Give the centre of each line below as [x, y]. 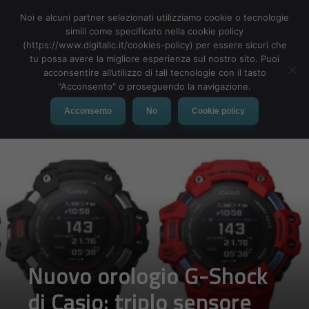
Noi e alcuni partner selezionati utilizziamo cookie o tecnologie [154, 17]
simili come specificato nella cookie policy [154, 31]
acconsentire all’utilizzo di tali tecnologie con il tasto [154, 72]
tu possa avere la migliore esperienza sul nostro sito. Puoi [154, 59]
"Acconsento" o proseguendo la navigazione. [154, 86]
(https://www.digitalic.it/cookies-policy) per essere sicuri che [154, 45]
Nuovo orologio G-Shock [148, 276]
